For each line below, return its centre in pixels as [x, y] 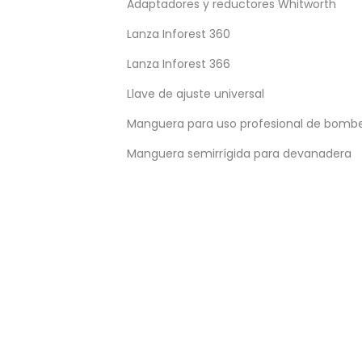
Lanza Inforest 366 [178, 64]
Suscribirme [221, 188]
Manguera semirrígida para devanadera [239, 154]
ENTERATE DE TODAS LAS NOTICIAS [167, 151]
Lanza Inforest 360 [178, 34]
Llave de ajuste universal [195, 94]
